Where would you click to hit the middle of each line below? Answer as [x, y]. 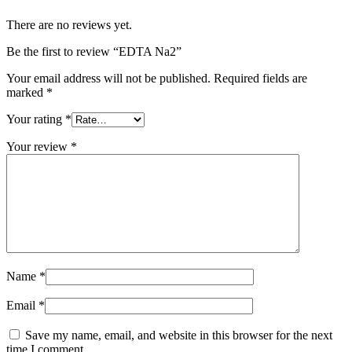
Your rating [36, 119]
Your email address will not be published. [108, 79]
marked [26, 93]
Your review [38, 147]
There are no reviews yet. [69, 25]
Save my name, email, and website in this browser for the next [179, 335]
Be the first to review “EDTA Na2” [94, 52]
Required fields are [260, 79]
